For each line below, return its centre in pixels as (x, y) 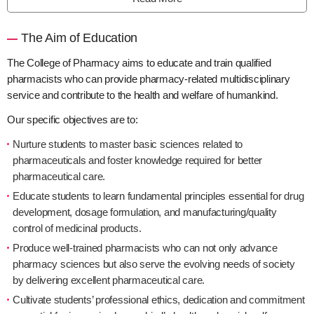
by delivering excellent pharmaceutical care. (109, 280)
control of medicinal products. (77, 228)
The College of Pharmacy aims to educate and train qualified (139, 62)
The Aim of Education (80, 37)
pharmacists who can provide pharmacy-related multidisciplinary (149, 78)
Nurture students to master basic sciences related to (128, 144)
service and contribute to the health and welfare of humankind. (143, 95)
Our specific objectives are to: (73, 119)
